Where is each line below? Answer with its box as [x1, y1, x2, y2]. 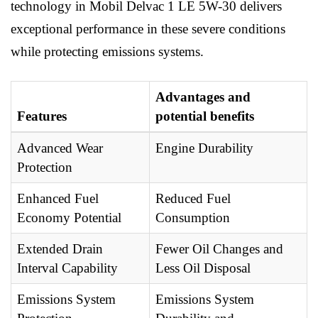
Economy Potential [17, 210, 121, 226]
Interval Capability [17, 261, 118, 276]
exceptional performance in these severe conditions [11, 21, 285, 37]
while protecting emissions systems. [11, 44, 204, 60]
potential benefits [155, 109, 254, 124]
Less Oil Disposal [155, 261, 251, 276]
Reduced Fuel [155, 191, 231, 207]
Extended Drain [17, 241, 103, 257]
